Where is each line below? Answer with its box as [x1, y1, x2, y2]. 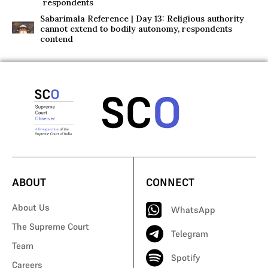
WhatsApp [171, 203, 215, 215]
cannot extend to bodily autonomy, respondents [40, 23, 233, 34]
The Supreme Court [12, 220, 89, 232]
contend [40, 33, 74, 44]
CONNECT [146, 175, 194, 189]
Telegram [171, 227, 208, 239]
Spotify [171, 251, 200, 263]
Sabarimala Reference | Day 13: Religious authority [40, 13, 245, 24]
